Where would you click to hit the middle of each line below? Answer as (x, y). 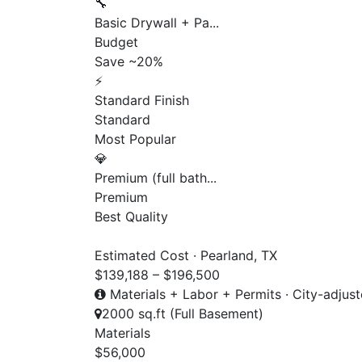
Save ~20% (129, 61)
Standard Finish (142, 100)
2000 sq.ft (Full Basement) (183, 313)
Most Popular (135, 139)
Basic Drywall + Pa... (157, 22)
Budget (116, 42)
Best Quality (131, 216)
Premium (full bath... (156, 177)
